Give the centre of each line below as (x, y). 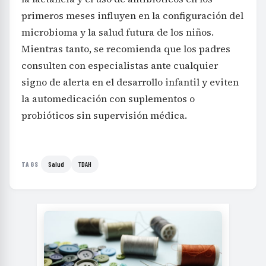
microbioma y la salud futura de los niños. (118, 32)
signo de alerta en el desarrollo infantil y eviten (130, 82)
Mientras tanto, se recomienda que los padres (126, 49)
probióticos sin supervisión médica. (104, 115)
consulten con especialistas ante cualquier (120, 66)
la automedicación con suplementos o (108, 99)
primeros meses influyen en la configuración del (132, 16)
